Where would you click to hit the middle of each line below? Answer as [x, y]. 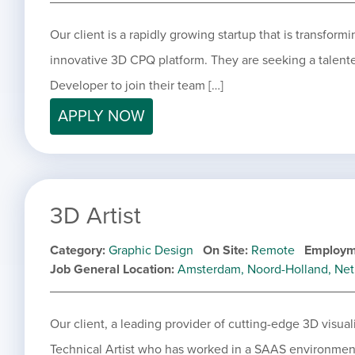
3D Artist [95, 216]
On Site [224, 251]
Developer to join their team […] [137, 86]
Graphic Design [151, 251]
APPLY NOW [101, 117]
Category [76, 251]
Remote [273, 251]
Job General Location [111, 270]
